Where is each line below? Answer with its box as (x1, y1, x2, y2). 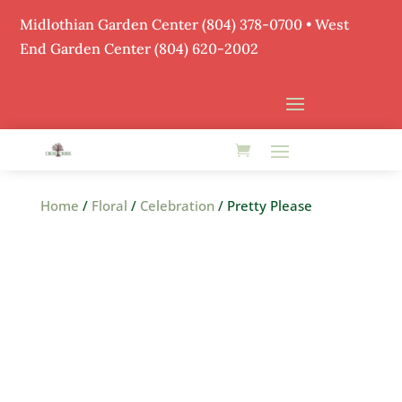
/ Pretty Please (214, 197, 312, 214)
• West (302, 15, 350, 33)
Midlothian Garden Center (20, 15, 203, 33)
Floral (91, 197, 127, 214)
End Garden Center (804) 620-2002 (20, 39, 259, 57)
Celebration (139, 197, 214, 214)
